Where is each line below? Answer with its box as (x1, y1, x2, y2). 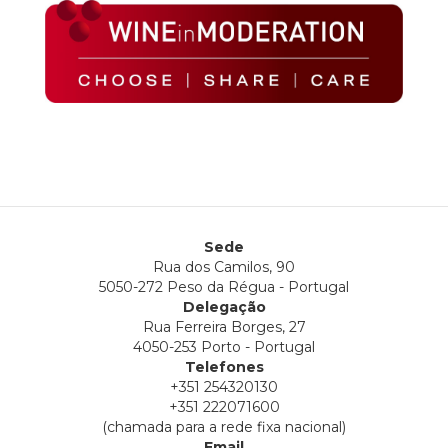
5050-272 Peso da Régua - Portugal (99, 278, 349, 296)
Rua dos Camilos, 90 (153, 258, 295, 276)
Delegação (182, 298, 266, 316)
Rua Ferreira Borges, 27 (142, 318, 306, 336)
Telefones (184, 358, 264, 376)
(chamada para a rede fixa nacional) (102, 418, 346, 436)
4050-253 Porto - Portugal (133, 338, 315, 356)
